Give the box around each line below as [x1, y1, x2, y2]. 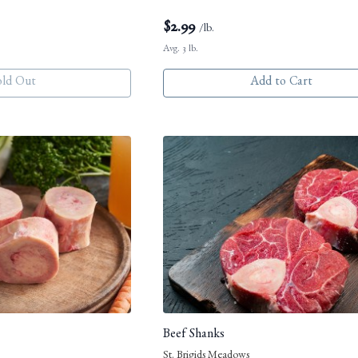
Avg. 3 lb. [163, 45, 198, 55]
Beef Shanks [163, 328, 225, 342]
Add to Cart [249, 77, 312, 90]
